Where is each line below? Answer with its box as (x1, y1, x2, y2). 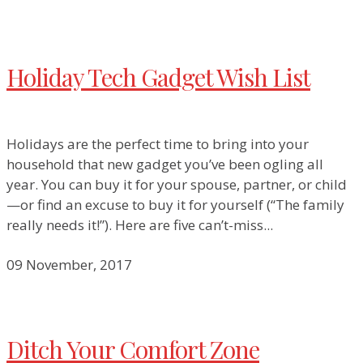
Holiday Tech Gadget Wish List (6, 60, 310, 93)
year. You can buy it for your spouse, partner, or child (6, 175, 347, 194)
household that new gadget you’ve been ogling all (6, 155, 323, 174)
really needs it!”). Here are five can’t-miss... (6, 216, 273, 235)
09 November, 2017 (6, 255, 132, 275)
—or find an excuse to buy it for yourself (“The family (6, 195, 344, 215)
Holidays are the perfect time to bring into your (6, 135, 309, 154)
